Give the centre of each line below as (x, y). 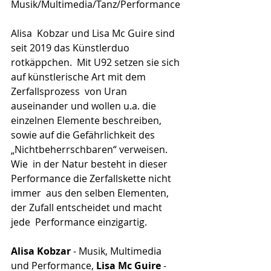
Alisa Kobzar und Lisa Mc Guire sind (94, 33)
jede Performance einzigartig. (79, 222)
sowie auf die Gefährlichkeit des (84, 135)
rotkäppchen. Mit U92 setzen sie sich (96, 62)
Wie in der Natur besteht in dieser (90, 164)
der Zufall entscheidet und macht (88, 207)
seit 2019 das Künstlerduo (71, 47)
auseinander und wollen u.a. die (85, 106)
